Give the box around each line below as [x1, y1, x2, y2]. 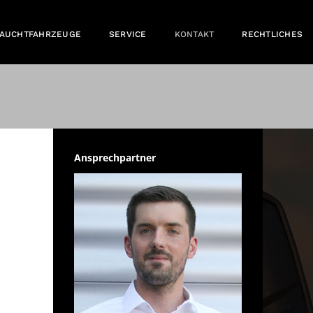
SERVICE [108, 29, 147, 39]
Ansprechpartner [74, 151, 156, 164]
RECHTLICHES [242, 29, 303, 39]
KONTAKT [174, 29, 214, 39]
